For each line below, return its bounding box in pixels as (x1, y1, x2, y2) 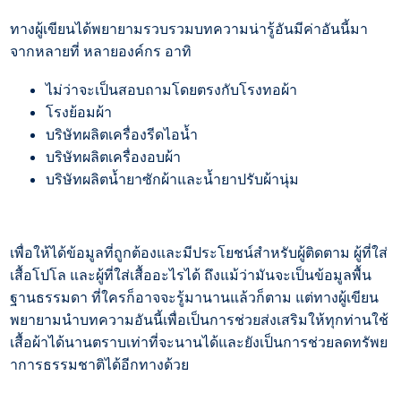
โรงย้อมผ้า (46, 105, 113, 121)
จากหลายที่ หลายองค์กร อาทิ (10, 44, 192, 60)
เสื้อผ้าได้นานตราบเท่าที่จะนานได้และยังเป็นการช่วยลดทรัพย (10, 335, 388, 351)
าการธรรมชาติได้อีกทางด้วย (10, 357, 190, 373)
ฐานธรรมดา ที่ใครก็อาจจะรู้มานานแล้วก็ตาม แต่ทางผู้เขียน (10, 290, 380, 306)
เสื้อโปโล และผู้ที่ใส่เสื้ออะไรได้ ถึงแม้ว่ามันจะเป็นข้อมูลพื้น (10, 268, 372, 284)
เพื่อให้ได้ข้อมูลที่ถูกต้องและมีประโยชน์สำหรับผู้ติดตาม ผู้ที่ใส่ (10, 245, 388, 261)
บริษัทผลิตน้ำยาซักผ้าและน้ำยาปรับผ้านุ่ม (46, 172, 300, 188)
